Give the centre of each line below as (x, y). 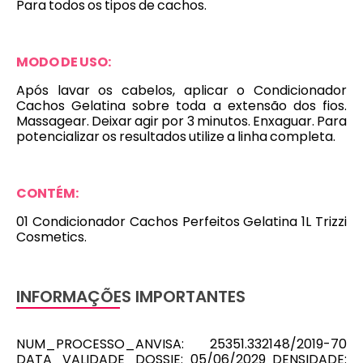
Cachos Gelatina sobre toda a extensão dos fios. (181, 106)
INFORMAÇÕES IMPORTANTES (131, 297)
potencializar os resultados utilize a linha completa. (176, 137)
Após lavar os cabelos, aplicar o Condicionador (181, 90)
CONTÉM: (47, 193)
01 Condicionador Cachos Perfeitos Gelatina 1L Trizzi (181, 222)
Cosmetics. (51, 237)
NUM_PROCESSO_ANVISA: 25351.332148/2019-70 (181, 344)
